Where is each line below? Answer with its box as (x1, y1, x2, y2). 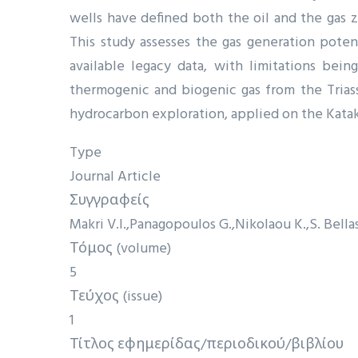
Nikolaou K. (235, 213, 306, 237)
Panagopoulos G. (129, 213, 232, 237)
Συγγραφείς (70, 189, 149, 213)
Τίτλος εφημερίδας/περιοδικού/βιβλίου (70, 333, 344, 356)
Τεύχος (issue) (70, 285, 162, 308)
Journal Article (70, 165, 161, 189)
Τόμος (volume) (70, 237, 171, 261)
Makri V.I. (70, 213, 126, 237)
